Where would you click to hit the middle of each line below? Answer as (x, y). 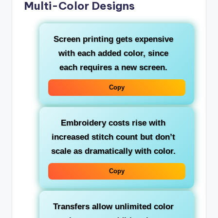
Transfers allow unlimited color (113, 206)
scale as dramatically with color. (113, 151)
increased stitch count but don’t (113, 137)
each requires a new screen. (113, 67)
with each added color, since (113, 53)
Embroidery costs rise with (113, 123)
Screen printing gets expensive (113, 39)
